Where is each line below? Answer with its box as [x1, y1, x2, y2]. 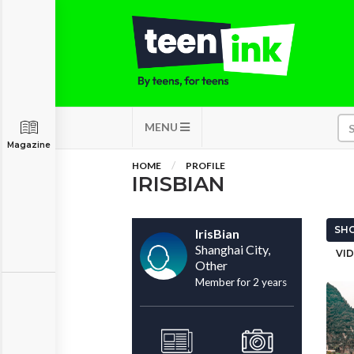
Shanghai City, [195, 242, 270, 257]
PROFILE [186, 160, 225, 171]
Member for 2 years [195, 276, 287, 288]
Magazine [7, 140, 51, 150]
